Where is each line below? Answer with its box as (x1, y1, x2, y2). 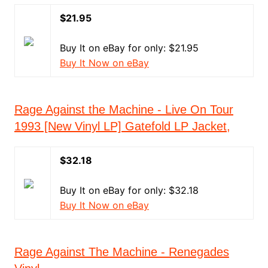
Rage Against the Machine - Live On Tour (14, 103, 233, 116)
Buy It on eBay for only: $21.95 (59, 42, 199, 54)
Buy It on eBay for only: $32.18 (59, 184, 199, 196)
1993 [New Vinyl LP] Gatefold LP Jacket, (14, 120, 230, 133)
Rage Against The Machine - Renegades (14, 245, 229, 258)
